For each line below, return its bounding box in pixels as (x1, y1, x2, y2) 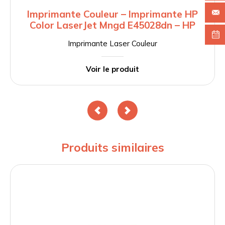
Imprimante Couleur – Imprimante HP (27, 8, 198, 21)
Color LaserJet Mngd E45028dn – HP (30, 19, 195, 32)
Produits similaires (61, 140, 164, 155)
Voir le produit (86, 64, 139, 74)
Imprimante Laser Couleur (68, 39, 157, 49)
